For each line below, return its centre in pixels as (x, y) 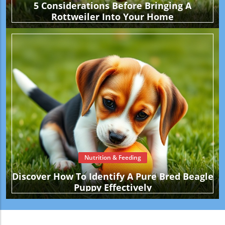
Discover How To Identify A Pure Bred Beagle (113, 177)
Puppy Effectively (113, 188)
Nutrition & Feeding (113, 158)
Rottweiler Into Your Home (113, 17)
